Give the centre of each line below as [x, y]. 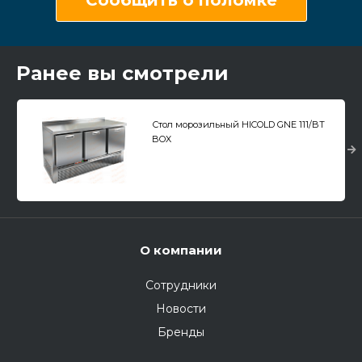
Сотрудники [181, 285]
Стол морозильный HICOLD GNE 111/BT [238, 124]
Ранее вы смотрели [122, 73]
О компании [181, 250]
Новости [181, 308]
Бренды [181, 332]
